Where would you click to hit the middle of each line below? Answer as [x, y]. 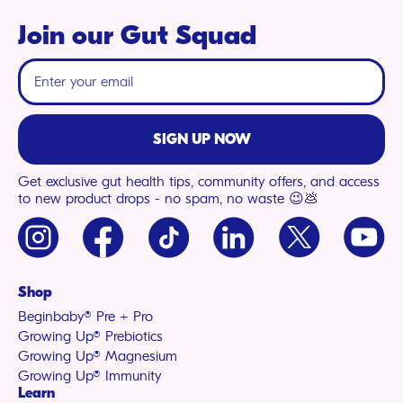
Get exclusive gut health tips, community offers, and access [199, 181]
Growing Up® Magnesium [98, 356]
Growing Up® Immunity [90, 376]
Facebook [128, 226]
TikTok [175, 226]
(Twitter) [314, 247]
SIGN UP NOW [201, 139]
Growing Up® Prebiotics [90, 336]
